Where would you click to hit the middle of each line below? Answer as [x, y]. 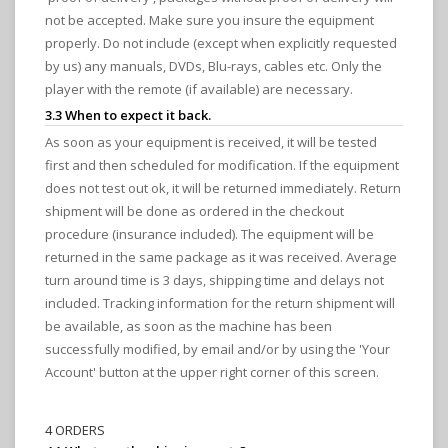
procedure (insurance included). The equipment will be [209, 234]
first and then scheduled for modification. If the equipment [222, 165]
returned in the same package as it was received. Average [221, 257]
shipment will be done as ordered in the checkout [194, 211]
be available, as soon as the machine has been [188, 326]
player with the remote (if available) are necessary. [199, 89]
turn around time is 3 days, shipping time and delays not [214, 280]
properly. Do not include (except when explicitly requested [221, 43]
